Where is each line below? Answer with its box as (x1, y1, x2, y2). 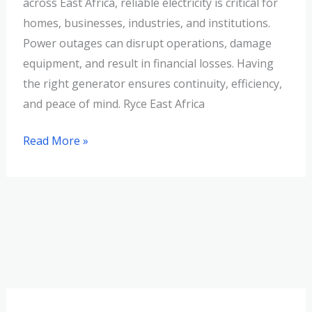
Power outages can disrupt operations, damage (22, 36, 272, 52)
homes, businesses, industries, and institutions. (22, 15, 270, 31)
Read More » (22, 133, 88, 149)
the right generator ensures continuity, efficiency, (22, 76, 282, 92)
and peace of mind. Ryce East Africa (22, 96, 205, 112)
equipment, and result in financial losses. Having (22, 56, 274, 72)
